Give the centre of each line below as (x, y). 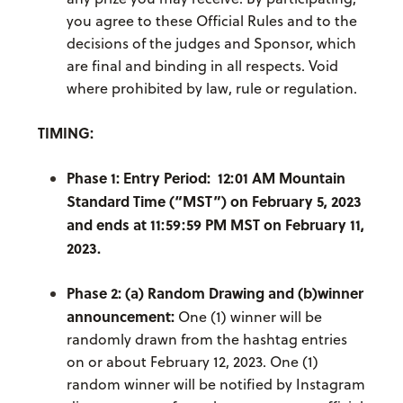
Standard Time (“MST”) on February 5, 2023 (214, 201)
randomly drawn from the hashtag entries (206, 340)
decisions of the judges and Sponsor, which (211, 44)
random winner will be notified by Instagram (215, 385)
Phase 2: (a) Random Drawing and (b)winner (215, 293)
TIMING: (65, 133)
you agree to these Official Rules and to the (211, 21)
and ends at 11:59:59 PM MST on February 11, (215, 225)
